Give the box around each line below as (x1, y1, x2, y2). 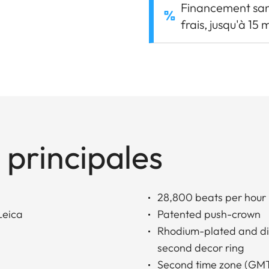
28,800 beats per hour (157, 190, 266, 204)
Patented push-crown (157, 207, 261, 221)
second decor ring (157, 240, 244, 255)
